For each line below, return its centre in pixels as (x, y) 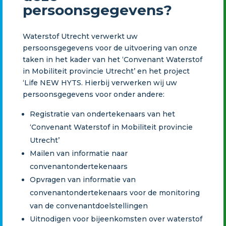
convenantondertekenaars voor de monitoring (115, 192)
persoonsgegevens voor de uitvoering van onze (110, 48)
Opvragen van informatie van (82, 179)
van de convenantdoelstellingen (89, 206)
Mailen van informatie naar (78, 153)
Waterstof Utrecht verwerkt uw (80, 36)
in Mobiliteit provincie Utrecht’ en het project (106, 71)
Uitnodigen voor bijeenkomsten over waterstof (116, 219)
